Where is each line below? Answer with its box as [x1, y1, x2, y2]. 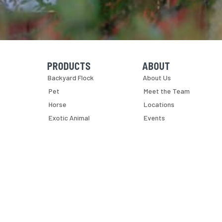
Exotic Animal [49, 113, 90, 122]
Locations [144, 100, 175, 109]
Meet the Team [144, 87, 190, 95]
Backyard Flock [48, 73, 94, 82]
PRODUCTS [47, 60, 91, 72]
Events [144, 113, 166, 122]
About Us [143, 73, 171, 82]
